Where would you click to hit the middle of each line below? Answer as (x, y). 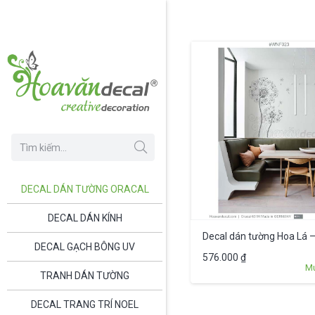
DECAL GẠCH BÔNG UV (85, 246)
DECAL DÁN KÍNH (85, 218)
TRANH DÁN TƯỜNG (85, 275)
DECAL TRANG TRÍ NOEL (85, 304)
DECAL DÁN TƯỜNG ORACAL (85, 189)
